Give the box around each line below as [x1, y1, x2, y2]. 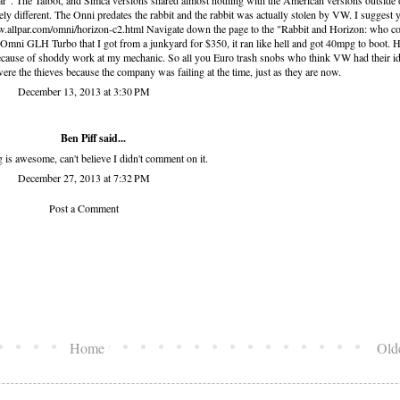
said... [96, 130, 126, 146]
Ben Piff [60, 130, 96, 146]
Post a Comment [49, 201, 119, 216]
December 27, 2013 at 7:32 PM [18, 171, 150, 186]
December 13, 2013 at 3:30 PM [18, 84, 150, 99]
